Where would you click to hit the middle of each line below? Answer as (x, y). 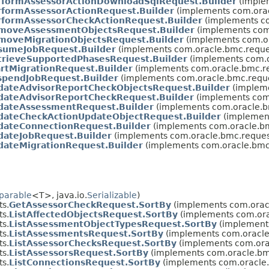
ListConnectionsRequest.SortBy (85, 262)
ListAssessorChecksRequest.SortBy (93, 243)
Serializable (112, 195)
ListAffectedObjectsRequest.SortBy (93, 214)
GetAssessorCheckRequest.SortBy (90, 204)
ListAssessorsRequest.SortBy (79, 252)
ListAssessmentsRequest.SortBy (86, 233)
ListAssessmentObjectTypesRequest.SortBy (113, 224)
